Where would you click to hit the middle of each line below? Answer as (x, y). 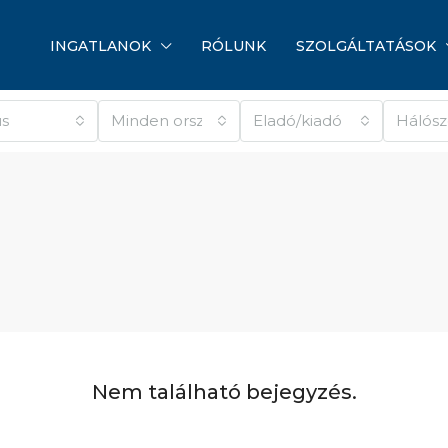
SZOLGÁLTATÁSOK (366, 46)
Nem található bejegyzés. (224, 392)
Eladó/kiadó (298, 120)
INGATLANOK (100, 46)
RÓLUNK (233, 46)
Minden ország (167, 120)
